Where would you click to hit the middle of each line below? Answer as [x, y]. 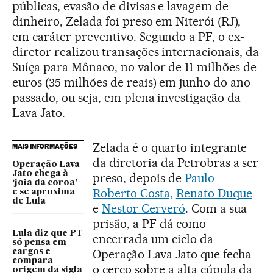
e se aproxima [44, 192]
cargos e [31, 252]
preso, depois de [139, 178]
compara [33, 261]
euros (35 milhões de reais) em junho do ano [132, 83]
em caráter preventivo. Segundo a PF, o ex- [129, 37]
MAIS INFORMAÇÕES [45, 147]
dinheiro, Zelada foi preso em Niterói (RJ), [127, 22]
